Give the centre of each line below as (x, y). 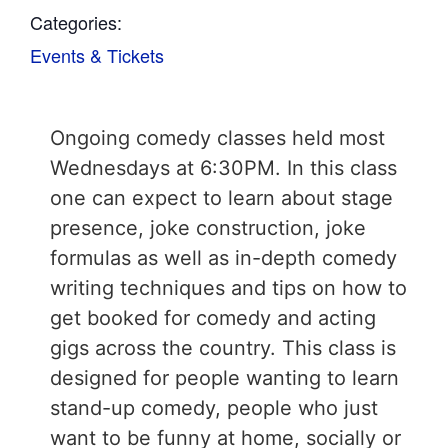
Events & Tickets (97, 55)
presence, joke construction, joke (208, 228)
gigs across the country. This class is (223, 348)
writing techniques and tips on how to (228, 288)
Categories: (76, 22)
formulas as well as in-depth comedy (223, 258)
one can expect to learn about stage (221, 198)
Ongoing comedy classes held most (217, 138)
